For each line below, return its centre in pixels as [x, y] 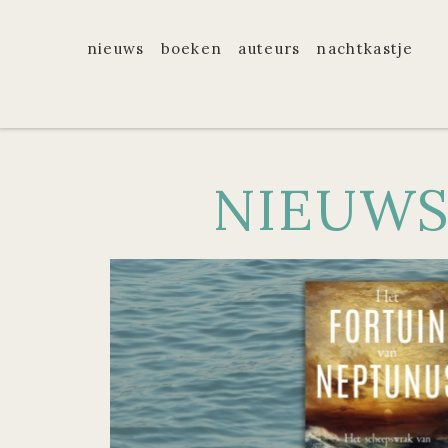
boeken [191, 48]
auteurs [269, 48]
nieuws [115, 48]
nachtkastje [365, 48]
